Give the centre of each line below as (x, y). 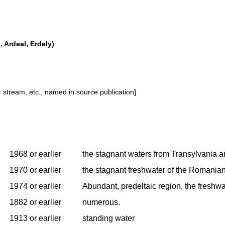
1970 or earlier (35, 170)
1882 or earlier (35, 202)
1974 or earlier (35, 186)
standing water (108, 218)
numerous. (101, 202)
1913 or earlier (35, 218)
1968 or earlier (35, 154)
